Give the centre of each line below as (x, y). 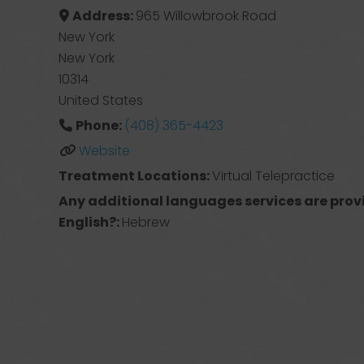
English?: (90, 222)
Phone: (100, 126)
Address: (104, 16)
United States (101, 100)
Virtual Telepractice (274, 176)
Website (104, 151)
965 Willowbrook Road (206, 16)
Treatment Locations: (136, 176)
